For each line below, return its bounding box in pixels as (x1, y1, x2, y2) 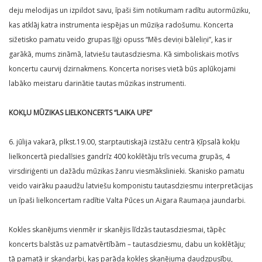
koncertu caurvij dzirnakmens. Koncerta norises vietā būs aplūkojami (9, 64, 236, 74)
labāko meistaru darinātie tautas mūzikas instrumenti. (9, 78, 186, 89)
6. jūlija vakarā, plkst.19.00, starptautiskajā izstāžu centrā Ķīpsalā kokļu (9, 137, 240, 147)
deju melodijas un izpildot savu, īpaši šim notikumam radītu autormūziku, (9, 5, 250, 16)
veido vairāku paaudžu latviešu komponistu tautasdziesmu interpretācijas (9, 181, 253, 191)
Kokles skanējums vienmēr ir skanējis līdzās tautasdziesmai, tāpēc (9, 225, 226, 235)
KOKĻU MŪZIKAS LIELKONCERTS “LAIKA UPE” (9, 108, 152, 118)
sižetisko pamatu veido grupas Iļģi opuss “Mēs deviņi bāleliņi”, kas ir (9, 35, 232, 45)
